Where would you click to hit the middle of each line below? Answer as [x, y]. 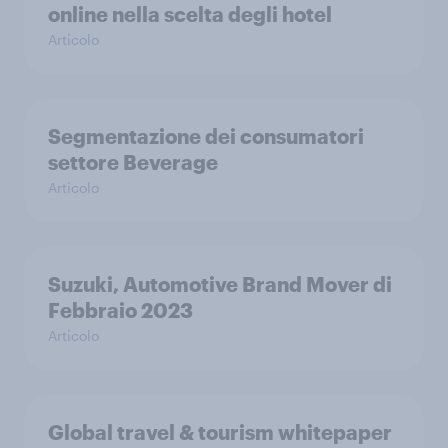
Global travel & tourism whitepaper [220, 432]
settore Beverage [133, 162]
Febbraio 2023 [120, 310]
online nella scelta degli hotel [190, 14]
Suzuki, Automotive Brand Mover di [220, 284]
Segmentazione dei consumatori [206, 136]
